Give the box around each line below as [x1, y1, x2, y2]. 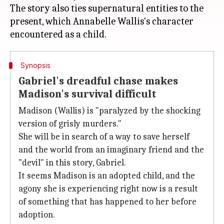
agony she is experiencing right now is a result [18, 183, 198, 194]
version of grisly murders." [18, 118, 121, 129]
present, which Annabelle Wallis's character [10, 15, 193, 27]
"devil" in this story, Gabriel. [18, 157, 126, 168]
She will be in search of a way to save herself [18, 131, 189, 142]
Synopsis [20, 61, 50, 69]
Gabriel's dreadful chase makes [18, 74, 178, 87]
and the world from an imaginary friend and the [18, 144, 204, 155]
